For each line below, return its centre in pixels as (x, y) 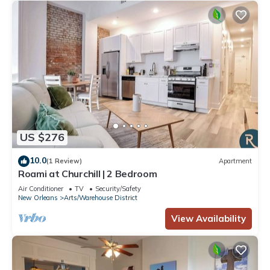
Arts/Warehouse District (101, 197)
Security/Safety (118, 188)
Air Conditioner (41, 188)
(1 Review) (64, 161)
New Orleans (38, 197)
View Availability (209, 218)
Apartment (235, 161)
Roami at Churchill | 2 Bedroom (88, 173)
